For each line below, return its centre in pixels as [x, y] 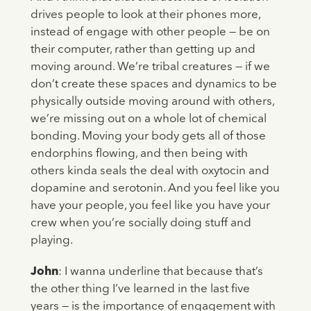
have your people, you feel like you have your [150, 206]
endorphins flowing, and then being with [139, 154]
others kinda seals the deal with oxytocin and [150, 171]
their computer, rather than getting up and [143, 50]
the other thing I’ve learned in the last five [140, 289]
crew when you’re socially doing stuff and [141, 224]
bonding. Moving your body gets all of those [148, 137]
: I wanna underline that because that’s [160, 272]
